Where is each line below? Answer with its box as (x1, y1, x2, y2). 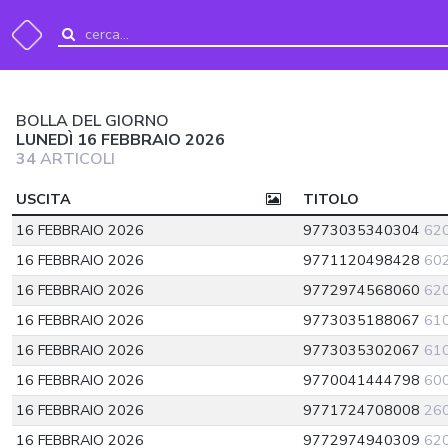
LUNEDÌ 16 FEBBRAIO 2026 (16, 129, 225, 151)
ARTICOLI (36, 148, 115, 170)
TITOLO (303, 189, 359, 209)
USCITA (16, 189, 71, 209)
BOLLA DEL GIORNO (16, 110, 169, 132)
